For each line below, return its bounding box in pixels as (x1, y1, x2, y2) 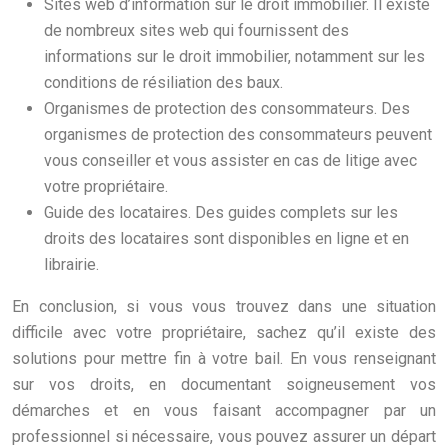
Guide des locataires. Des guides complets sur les (44, 202, 398, 222)
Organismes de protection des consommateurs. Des (44, 98, 410, 118)
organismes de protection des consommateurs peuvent (44, 124, 432, 144)
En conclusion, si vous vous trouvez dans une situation (12, 296, 436, 316)
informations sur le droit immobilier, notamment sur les (44, 46, 425, 66)
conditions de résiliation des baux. (44, 72, 283, 92)
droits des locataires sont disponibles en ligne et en (44, 228, 409, 248)
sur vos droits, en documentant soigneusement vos (12, 374, 436, 394)
